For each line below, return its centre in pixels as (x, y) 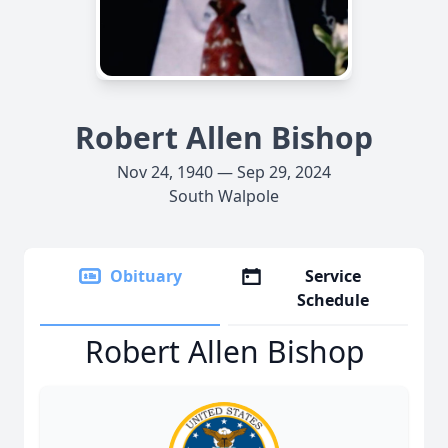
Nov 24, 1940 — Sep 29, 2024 (224, 172)
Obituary (146, 276)
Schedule (333, 300)
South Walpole (224, 196)
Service (333, 276)
